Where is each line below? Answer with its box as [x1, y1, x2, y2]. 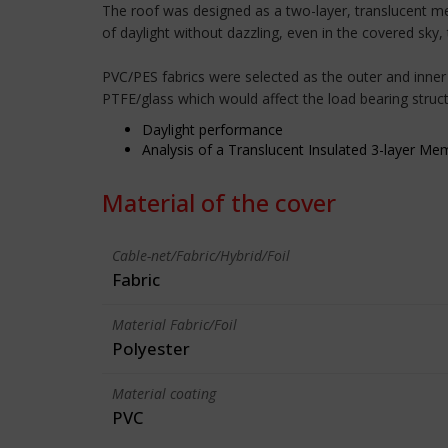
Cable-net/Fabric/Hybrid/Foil [112, 246, 290, 265]
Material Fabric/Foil [112, 315, 237, 334]
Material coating [112, 384, 216, 403]
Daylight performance [142, 120, 283, 139]
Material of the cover [102, 186, 336, 219]
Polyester [112, 337, 190, 360]
